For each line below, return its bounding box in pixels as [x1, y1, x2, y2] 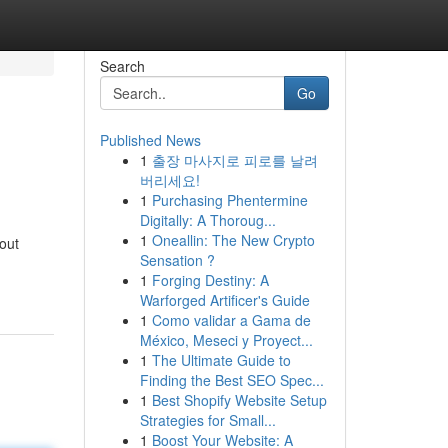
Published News [99, 130, 201, 150]
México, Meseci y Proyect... [139, 330, 313, 350]
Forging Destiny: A [151, 270, 269, 290]
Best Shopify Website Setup [151, 390, 327, 410]
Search [99, 56, 145, 76]
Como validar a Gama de [151, 310, 311, 330]
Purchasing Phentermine [151, 190, 308, 210]
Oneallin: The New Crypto [151, 230, 315, 250]
